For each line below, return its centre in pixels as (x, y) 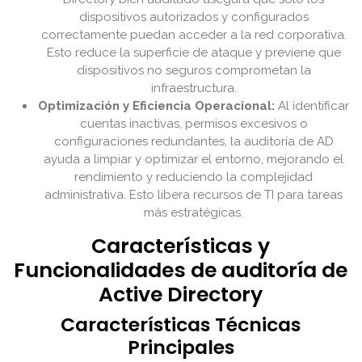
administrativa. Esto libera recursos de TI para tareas (194, 195)
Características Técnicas (181, 325)
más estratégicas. (194, 213)
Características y (181, 246)
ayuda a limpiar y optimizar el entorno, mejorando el (194, 160)
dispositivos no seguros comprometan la (194, 71)
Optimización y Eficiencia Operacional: (157, 106)
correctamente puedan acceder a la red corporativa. (194, 35)
